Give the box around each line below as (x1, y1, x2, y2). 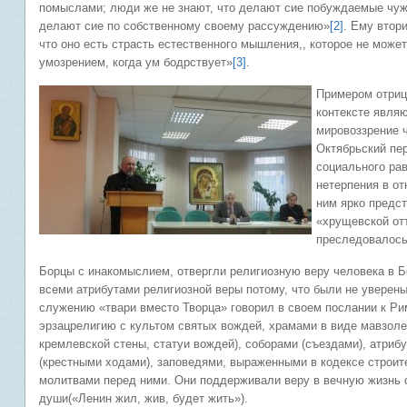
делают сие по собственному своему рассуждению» (39, 19, 330, 33)
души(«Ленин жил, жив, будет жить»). (39, 392, 248, 405)
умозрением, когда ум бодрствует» (39, 55, 233, 69)
